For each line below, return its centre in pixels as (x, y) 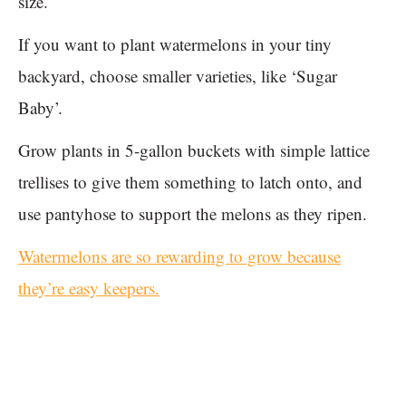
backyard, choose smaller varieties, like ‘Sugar (178, 75)
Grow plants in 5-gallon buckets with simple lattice (194, 150)
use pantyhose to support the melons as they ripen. (193, 213)
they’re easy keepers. (89, 287)
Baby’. (43, 107)
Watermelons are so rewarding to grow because (179, 256)
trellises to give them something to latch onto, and (190, 181)
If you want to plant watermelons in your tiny (175, 43)
